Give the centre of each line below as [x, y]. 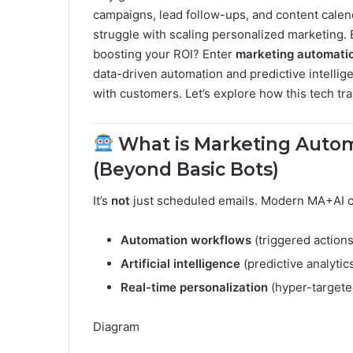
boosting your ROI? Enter [164, 54]
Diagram [116, 327]
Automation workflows [186, 240]
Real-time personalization [194, 287]
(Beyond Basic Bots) [186, 169]
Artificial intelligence [180, 264]
